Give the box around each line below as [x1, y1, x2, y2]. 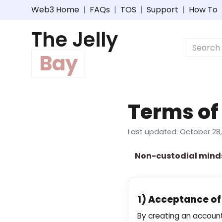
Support [147, 4, 178, 15]
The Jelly [31, 26, 118, 54]
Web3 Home [31, 4, 79, 15]
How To [189, 4, 218, 15]
